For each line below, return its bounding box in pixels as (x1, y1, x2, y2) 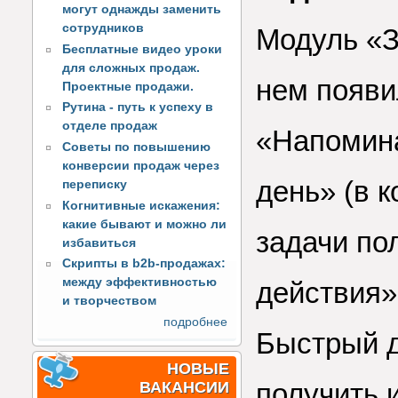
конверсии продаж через (62, 158, 220, 172)
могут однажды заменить (62, 2, 222, 16)
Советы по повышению (62, 139, 211, 154)
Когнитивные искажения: (62, 198, 221, 212)
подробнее (163, 315, 227, 330)
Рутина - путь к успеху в (62, 100, 214, 115)
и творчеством (62, 294, 157, 308)
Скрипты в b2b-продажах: (62, 257, 227, 271)
